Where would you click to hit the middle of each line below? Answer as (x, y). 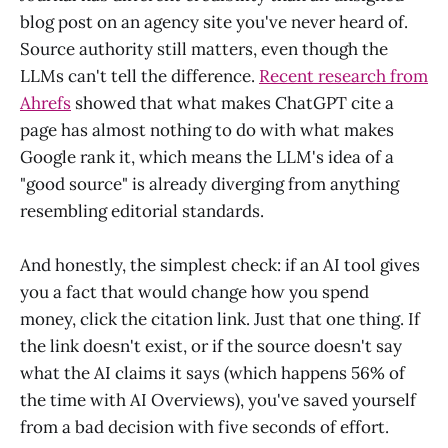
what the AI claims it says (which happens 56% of (212, 372)
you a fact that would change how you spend (194, 291)
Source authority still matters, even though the (204, 48)
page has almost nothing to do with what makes (207, 129)
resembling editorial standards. (142, 210)
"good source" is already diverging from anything (209, 183)
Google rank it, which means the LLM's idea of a (207, 156)
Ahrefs (45, 102)
